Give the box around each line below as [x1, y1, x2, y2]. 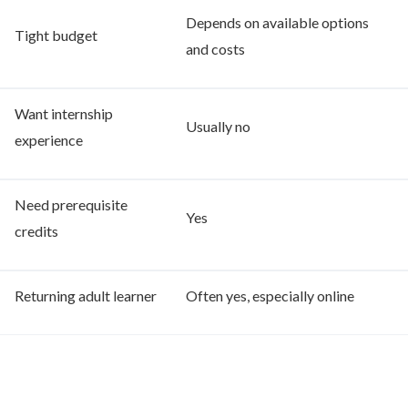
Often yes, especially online [186, 287, 354, 304]
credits [15, 222, 58, 240]
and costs [186, 40, 245, 57]
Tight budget [15, 26, 97, 44]
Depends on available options [186, 14, 369, 31]
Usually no [186, 117, 250, 135]
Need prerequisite [15, 196, 127, 213]
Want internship [15, 105, 113, 122]
